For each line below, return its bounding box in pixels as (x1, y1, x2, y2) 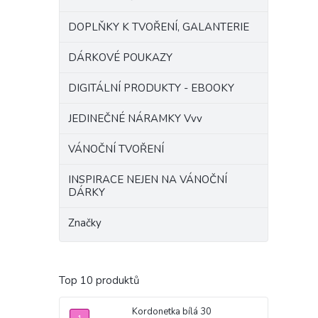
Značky (68, 216, 102, 230)
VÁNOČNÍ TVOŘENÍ (68, 142, 164, 156)
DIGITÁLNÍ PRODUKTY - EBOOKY (68, 81, 234, 95)
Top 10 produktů (59, 273, 139, 287)
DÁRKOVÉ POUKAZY (68, 50, 172, 65)
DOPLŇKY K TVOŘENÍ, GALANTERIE (68, 20, 249, 34)
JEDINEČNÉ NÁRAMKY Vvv (68, 111, 202, 126)
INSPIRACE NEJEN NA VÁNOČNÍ (68, 172, 227, 187)
